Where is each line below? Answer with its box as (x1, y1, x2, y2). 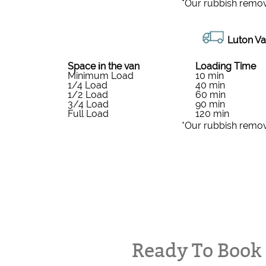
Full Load (68, 108, 109, 120)
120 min (195, 108, 229, 120)
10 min (195, 70, 224, 82)
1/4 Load (68, 80, 107, 91)
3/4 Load (68, 99, 109, 110)
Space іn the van (68, 61, 140, 72)
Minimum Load (68, 70, 134, 82)
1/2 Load (68, 89, 108, 101)
